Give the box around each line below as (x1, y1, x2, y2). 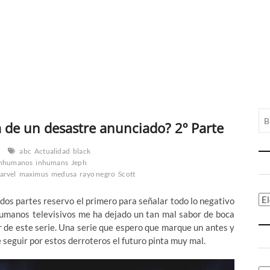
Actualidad (34, 146, 71, 156)
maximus (19, 169, 49, 179)
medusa (51, 169, 77, 179)
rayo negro (80, 169, 116, 179)
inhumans (36, 158, 69, 168)
